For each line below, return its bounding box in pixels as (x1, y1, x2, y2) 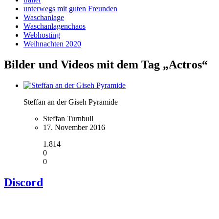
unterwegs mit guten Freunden (23, 4, 117, 13)
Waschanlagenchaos (23, 22, 86, 31)
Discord (4, 176, 43, 189)
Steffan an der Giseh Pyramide (23, 98, 118, 107)
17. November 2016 (43, 123, 105, 132)
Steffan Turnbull (43, 114, 93, 123)
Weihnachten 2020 (23, 40, 81, 48)
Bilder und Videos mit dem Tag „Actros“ (4, 58, 208, 71)
